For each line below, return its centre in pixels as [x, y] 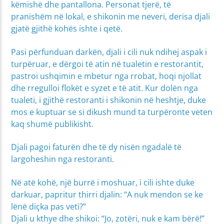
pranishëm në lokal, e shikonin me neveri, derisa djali [111, 17]
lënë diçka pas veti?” [49, 206]
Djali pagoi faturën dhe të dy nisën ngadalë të [96, 147]
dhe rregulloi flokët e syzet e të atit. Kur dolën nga [105, 88]
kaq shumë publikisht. [52, 124]
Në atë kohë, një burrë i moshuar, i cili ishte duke [103, 182]
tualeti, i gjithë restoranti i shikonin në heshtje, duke [109, 100]
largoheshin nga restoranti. [63, 159]
